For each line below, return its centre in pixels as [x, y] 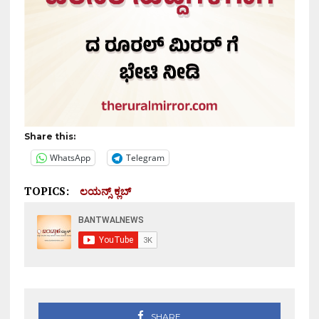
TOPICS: [46, 190]
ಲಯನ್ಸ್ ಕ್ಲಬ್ [105, 190]
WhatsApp [70, 157]
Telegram [145, 157]
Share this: [49, 136]
